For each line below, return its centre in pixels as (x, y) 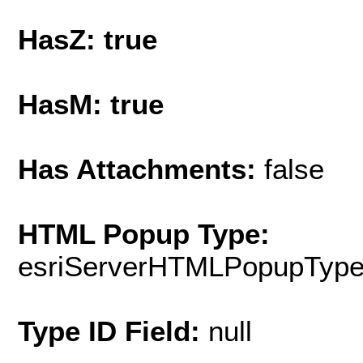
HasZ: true (88, 40)
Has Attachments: (141, 169)
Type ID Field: (113, 331)
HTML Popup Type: (144, 234)
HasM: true (91, 105)
